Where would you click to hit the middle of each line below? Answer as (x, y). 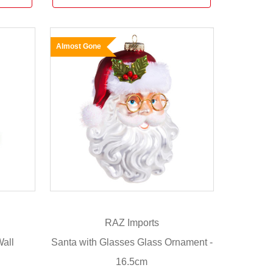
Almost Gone (78, 46)
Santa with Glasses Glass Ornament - (132, 242)
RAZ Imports (132, 223)
